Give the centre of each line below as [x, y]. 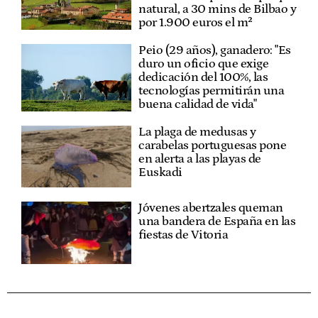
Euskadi [160, 172]
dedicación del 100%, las [203, 77]
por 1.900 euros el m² [196, 23]
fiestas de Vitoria [183, 235]
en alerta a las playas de [200, 159]
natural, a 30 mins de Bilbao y [218, 9]
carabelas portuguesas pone [213, 146]
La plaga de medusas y [197, 132]
